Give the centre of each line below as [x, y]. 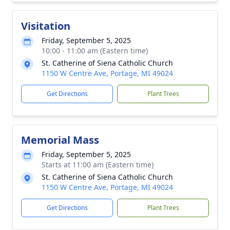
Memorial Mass [60, 140]
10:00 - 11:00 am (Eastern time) [95, 51]
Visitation [46, 26]
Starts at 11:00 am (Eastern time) [98, 165]
